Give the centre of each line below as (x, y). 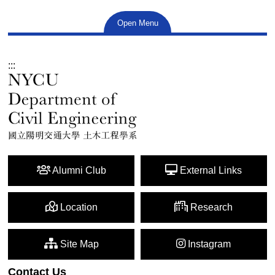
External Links (210, 170)
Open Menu (137, 23)
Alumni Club (78, 170)
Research (211, 207)
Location (77, 207)
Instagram (208, 244)
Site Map (78, 244)
